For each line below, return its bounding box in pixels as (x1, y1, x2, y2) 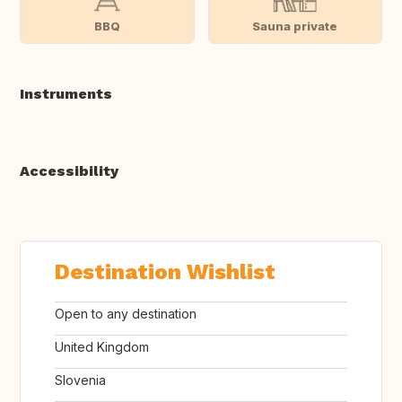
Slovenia (55, 372, 106, 389)
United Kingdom (55, 339, 149, 355)
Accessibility (20, 162, 118, 180)
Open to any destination (55, 306, 197, 322)
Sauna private (252, 18, 338, 33)
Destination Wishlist (55, 259, 275, 285)
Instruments (20, 85, 112, 103)
